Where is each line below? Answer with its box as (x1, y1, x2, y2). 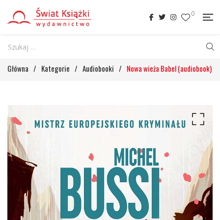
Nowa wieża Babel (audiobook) (127, 63, 212, 74)
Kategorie (41, 63, 70, 74)
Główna (7, 63, 28, 74)
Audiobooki (82, 63, 114, 74)
